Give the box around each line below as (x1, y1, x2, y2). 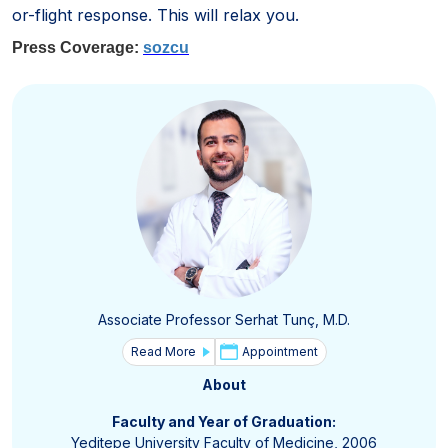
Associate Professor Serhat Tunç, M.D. (98, 311, 350, 329)
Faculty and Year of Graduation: (112, 413, 336, 431)
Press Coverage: (12, 38, 139, 56)
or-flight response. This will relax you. (12, 4, 299, 25)
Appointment (241, 344, 318, 360)
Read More (130, 344, 196, 360)
